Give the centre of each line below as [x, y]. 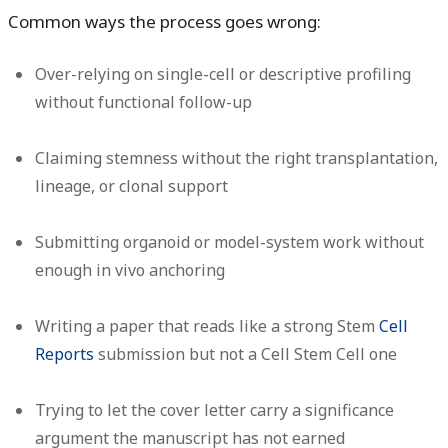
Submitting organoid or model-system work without [230, 241]
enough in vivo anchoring [130, 269]
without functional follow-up [144, 101]
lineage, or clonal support [132, 185]
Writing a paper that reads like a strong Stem [207, 325]
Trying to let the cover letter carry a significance [215, 409]
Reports [65, 353]
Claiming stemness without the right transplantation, [237, 157]
